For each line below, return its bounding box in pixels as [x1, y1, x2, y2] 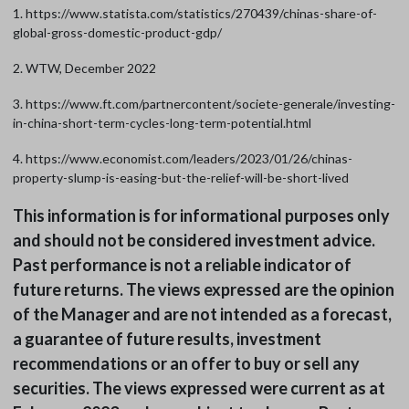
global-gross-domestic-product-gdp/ [12, 25, 222, 41]
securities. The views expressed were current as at [12, 378, 385, 399]
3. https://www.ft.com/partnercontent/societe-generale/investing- [12, 96, 395, 112]
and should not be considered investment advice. [12, 230, 375, 251]
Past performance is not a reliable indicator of [12, 255, 351, 276]
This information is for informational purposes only [12, 205, 390, 226]
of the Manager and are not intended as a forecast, [12, 304, 392, 325]
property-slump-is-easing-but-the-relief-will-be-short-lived [12, 170, 349, 186]
